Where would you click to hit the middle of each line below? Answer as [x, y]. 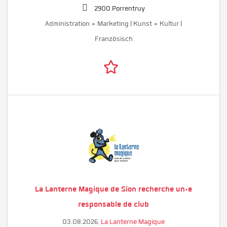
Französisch [113, 39]
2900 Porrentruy [120, 9]
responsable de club [113, 204]
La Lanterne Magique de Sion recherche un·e [113, 189]
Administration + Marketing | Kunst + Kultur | [113, 24]
